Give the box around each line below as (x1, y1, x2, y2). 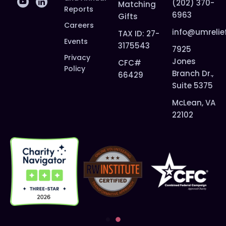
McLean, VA (172, 97, 215, 108)
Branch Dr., (172, 68, 213, 79)
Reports (64, 4, 93, 14)
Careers (64, 20, 94, 30)
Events (64, 36, 88, 46)
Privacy (64, 52, 90, 63)
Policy (64, 64, 85, 74)
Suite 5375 (172, 80, 213, 91)
